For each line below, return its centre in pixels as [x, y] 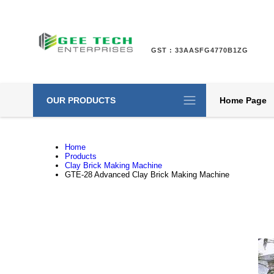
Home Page [243, 100]
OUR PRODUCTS [81, 100]
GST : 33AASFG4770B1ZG [200, 50]
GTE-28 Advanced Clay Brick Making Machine [147, 175]
